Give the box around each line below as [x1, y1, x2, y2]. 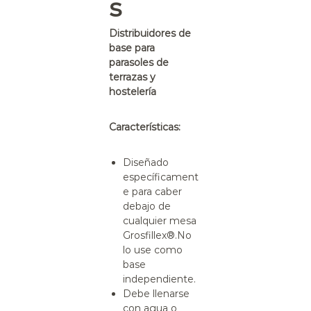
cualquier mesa [123, 215, 197, 227]
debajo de [123, 200, 171, 212]
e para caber [123, 185, 183, 198]
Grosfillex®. [123, 229, 178, 242]
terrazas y [109, 71, 156, 83]
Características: [109, 121, 181, 133]
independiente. [123, 273, 196, 285]
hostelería [109, 85, 157, 98]
